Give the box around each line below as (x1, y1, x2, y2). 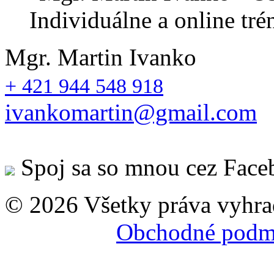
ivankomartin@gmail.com (5, 99, 257, 126)
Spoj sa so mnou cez (15, 154, 223, 181)
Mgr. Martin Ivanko (5, 44, 196, 71)
